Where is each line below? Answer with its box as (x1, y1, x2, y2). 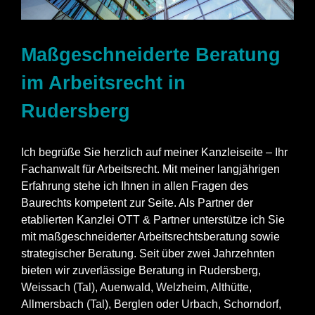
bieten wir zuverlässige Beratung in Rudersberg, (21, 264, 261, 277)
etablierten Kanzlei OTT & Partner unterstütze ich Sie (21, 214, 285, 226)
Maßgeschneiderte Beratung (21, 44, 281, 66)
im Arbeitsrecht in (21, 72, 186, 94)
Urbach (181, 298, 218, 311)
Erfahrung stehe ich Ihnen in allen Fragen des (21, 180, 248, 193)
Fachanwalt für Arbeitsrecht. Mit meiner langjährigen (21, 163, 280, 176)
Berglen (114, 298, 153, 311)
